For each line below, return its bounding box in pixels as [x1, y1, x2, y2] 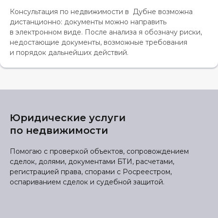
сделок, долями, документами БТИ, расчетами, [10, 157, 174, 166]
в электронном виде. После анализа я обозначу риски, [10, 28, 202, 36]
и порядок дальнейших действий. [10, 48, 128, 57]
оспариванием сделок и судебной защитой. [10, 178, 164, 186]
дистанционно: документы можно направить [10, 18, 166, 26]
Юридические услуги [10, 112, 126, 124]
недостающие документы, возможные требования [10, 38, 187, 47]
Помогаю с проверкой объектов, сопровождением [10, 147, 189, 156]
